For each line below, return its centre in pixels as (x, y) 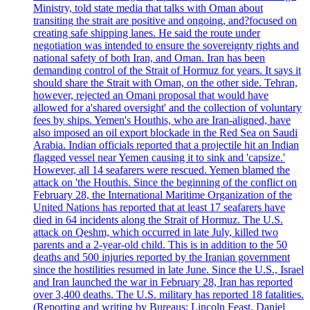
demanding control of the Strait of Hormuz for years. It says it (167, 71)
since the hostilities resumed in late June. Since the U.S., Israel (168, 270)
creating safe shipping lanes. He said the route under (147, 33)
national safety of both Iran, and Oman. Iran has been (149, 58)
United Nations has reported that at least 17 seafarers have (159, 208)
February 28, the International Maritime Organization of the (163, 195)
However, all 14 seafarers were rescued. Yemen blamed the (162, 170)
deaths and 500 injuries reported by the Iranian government (162, 257)
